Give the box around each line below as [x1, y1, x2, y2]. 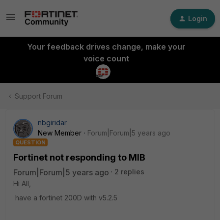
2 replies [114, 167, 144, 176]
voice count [83, 54, 129, 63]
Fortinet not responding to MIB [13, 152, 145, 163]
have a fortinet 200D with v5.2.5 [13, 193, 117, 202]
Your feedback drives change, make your [27, 42, 186, 52]
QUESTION [15, 139, 46, 146]
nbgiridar [38, 118, 67, 127]
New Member [38, 129, 82, 137]
